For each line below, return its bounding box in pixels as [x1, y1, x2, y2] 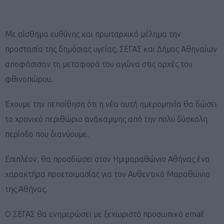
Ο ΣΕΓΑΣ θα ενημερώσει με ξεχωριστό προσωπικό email [5, 209, 204, 218]
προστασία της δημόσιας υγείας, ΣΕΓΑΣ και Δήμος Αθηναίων [5, 44, 217, 53]
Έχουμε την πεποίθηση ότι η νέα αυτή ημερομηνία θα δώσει [5, 99, 217, 108]
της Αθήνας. [5, 184, 47, 193]
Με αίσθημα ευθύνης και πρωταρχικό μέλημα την [5, 29, 181, 38]
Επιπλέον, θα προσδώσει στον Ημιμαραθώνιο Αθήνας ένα [5, 154, 210, 163]
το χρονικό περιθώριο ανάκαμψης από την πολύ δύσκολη [5, 114, 207, 123]
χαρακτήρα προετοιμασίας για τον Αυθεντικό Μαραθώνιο [5, 169, 210, 178]
